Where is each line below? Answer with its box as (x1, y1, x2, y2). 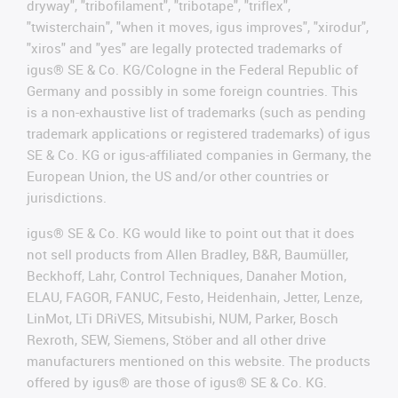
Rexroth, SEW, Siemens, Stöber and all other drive (27, 330, 326, 348)
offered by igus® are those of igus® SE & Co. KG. (27, 372, 327, 391)
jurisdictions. (27, 187, 107, 206)
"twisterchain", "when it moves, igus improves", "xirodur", (27, 17, 369, 36)
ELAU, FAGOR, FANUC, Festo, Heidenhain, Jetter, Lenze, (27, 287, 362, 306)
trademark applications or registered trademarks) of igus (27, 123, 370, 142)
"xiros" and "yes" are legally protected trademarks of (27, 38, 342, 57)
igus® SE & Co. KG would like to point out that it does (27, 223, 354, 242)
